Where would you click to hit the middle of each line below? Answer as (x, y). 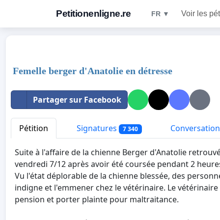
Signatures (97, 128)
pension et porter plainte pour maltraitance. (97, 200)
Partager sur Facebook (77, 100)
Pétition (34, 128)
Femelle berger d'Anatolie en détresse (93, 71)
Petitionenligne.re (93, 14)
